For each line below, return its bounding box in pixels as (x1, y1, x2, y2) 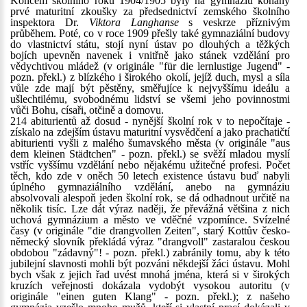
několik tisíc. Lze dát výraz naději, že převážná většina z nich (10, 203, 290, 214)
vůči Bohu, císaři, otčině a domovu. (10, 104, 164, 116)
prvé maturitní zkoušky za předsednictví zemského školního (10, 5, 290, 17)
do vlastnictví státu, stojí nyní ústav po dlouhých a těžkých (10, 38, 290, 50)
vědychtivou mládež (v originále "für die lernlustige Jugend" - (10, 60, 290, 72)
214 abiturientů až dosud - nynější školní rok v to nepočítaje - (10, 115, 290, 127)
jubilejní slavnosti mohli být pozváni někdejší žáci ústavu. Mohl (10, 258, 290, 269)
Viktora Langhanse (88, 16, 179, 28)
